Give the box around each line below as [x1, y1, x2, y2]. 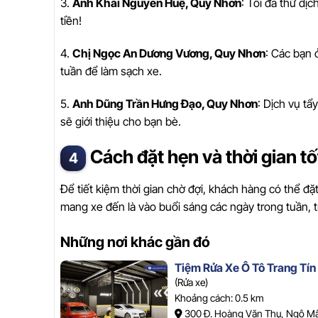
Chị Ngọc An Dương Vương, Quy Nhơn [72, 45, 265, 60]
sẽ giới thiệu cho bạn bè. [60, 114, 181, 128]
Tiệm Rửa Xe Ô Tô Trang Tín [174, 260, 316, 275]
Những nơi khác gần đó [60, 233, 210, 251]
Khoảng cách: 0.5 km [174, 291, 264, 304]
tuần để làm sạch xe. [60, 63, 162, 78]
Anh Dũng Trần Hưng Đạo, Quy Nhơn [72, 96, 258, 111]
